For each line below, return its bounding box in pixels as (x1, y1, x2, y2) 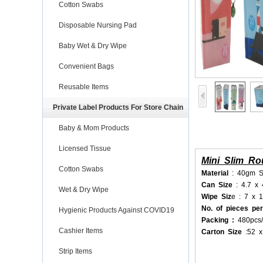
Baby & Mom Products (59, 123, 129, 132)
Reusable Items (59, 82, 109, 91)
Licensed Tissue (59, 144, 111, 153)
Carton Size (201, 227, 245, 236)
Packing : (201, 215, 234, 224)
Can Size (201, 180, 236, 189)
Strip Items (59, 247, 92, 255)
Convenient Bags (59, 62, 114, 70)
